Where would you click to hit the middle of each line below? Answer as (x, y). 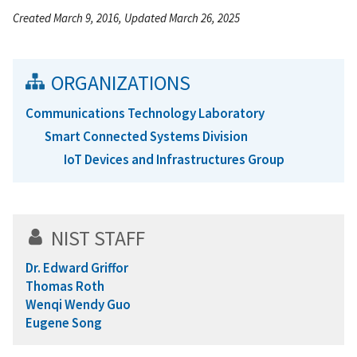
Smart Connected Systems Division (146, 136)
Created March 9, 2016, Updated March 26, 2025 (126, 18)
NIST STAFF (98, 239)
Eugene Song (64, 323)
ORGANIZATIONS (121, 82)
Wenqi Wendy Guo (78, 305)
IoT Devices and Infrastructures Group (174, 160)
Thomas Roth (65, 286)
